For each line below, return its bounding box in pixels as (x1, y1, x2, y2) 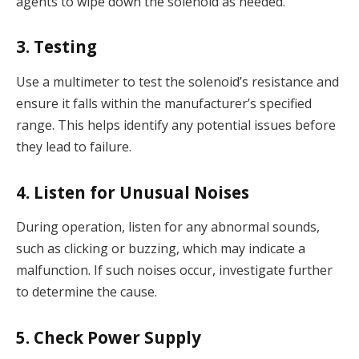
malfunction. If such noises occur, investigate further (16, 260, 333, 279)
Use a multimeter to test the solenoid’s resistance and (16, 72, 339, 91)
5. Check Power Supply (16, 325, 201, 349)
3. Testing (16, 35, 97, 58)
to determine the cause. (16, 282, 157, 301)
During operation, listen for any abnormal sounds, (16, 217, 320, 236)
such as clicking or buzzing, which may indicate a (16, 239, 305, 257)
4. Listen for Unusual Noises (16, 180, 249, 204)
